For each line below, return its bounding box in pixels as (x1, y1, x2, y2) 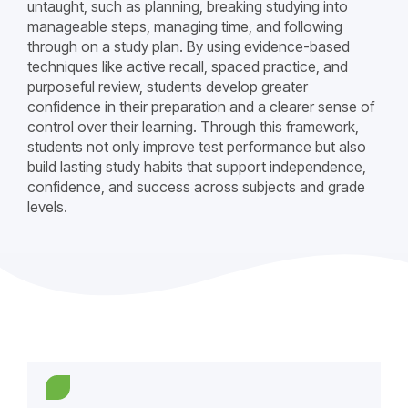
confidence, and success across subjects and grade (27, 178, 365, 196)
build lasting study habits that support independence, (27, 158, 366, 176)
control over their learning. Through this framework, (27, 117, 359, 136)
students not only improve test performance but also (27, 138, 366, 156)
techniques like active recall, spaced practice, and (27, 57, 348, 76)
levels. (27, 198, 67, 216)
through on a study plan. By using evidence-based (27, 37, 350, 56)
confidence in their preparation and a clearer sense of (27, 97, 374, 116)
